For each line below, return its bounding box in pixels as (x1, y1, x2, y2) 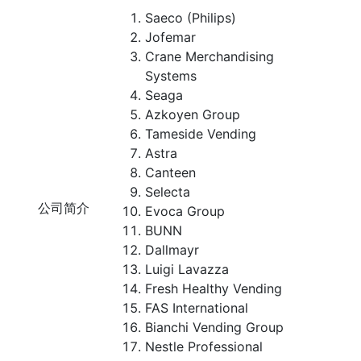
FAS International (145, 300, 248, 316)
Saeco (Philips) (145, 10, 236, 26)
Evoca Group (145, 203, 225, 219)
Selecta (145, 184, 190, 200)
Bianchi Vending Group (145, 319, 284, 335)
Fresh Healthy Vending (145, 280, 282, 297)
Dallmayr (145, 242, 199, 258)
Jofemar (145, 29, 196, 45)
